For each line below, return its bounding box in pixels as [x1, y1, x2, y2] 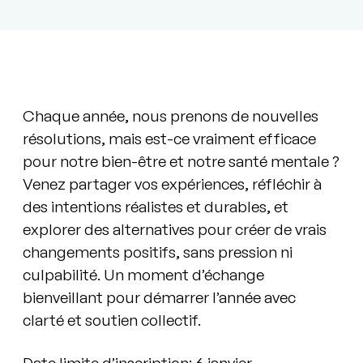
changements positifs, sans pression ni [23, 242, 293, 263]
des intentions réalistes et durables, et [23, 197, 289, 217]
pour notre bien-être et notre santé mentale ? [23, 152, 340, 172]
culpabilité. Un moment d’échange [23, 265, 265, 285]
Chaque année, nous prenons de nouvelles [23, 106, 319, 126]
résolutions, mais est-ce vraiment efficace [23, 129, 317, 149]
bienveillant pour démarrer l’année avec [23, 288, 297, 308]
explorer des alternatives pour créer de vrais [23, 220, 327, 240]
